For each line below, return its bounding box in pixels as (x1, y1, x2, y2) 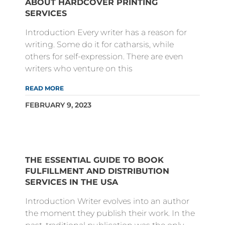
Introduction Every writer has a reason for (25, 28, 187, 38)
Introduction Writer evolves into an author (25, 196, 189, 206)
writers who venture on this (25, 64, 133, 74)
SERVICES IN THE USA (25, 177, 118, 187)
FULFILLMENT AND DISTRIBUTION (25, 166, 169, 176)
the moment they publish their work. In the (25, 208, 195, 218)
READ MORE (25, 84, 64, 92)
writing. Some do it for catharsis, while (25, 40, 174, 50)
